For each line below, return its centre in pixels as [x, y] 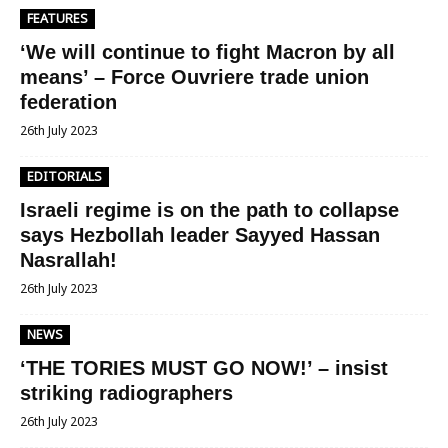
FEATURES [57, 18]
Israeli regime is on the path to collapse [209, 210]
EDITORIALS [64, 176]
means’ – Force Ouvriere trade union [194, 77]
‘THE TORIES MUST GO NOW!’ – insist [204, 368]
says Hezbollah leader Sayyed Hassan [200, 235]
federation [68, 102]
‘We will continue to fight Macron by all [207, 52]
